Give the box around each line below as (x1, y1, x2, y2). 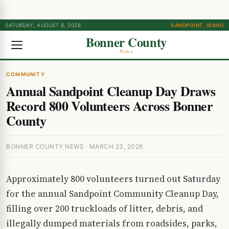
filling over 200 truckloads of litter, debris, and (6, 202, 203, 215)
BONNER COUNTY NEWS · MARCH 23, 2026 (6, 143, 143, 150)
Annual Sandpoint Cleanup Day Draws (6, 81, 216, 101)
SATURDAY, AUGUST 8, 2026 (5, 22, 81, 28)
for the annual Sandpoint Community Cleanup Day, (6, 188, 219, 200)
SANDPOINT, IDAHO (171, 22, 224, 28)
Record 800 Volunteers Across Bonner (6, 96, 213, 116)
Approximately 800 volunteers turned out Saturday (6, 173, 220, 185)
